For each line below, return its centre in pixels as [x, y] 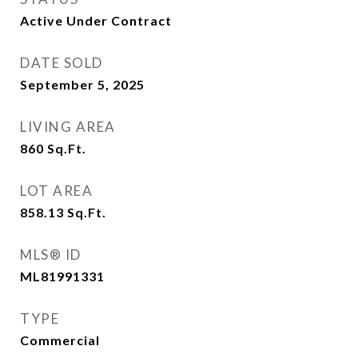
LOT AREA [56, 191]
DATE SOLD [62, 63]
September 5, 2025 [82, 84]
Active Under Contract [96, 20]
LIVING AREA [68, 127]
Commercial [60, 340]
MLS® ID [51, 255]
